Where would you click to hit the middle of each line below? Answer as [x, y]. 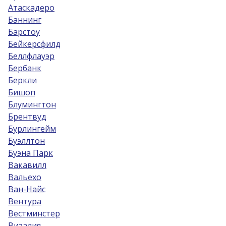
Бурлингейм [32, 129]
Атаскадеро [31, 8]
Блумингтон [32, 104]
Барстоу [24, 32]
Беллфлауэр [31, 56]
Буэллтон [26, 141]
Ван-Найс [27, 189]
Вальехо [25, 177]
